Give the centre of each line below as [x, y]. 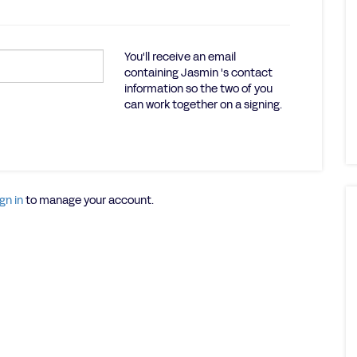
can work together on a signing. [203, 105]
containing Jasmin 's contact [198, 73]
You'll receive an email [180, 57]
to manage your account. [88, 200]
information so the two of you [198, 89]
